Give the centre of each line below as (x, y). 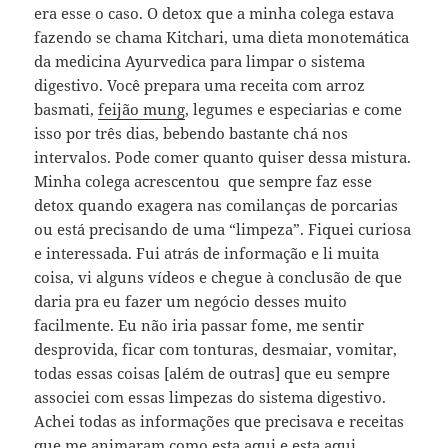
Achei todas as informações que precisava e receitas (219, 420)
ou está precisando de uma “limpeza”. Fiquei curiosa (223, 228)
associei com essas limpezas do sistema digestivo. (210, 396)
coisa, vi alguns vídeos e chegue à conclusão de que (218, 276)
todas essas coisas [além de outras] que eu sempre (212, 372)
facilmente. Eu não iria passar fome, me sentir (199, 324)
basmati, (66, 108)
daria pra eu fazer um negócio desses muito (191, 300)
